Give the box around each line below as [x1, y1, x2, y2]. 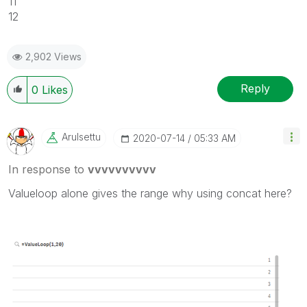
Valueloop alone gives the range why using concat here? [8, 186, 292, 200]
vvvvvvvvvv [88, 162, 156, 176]
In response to [8, 162, 88, 176]
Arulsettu [62, 130, 101, 143]
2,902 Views [25, 50, 82, 62]
